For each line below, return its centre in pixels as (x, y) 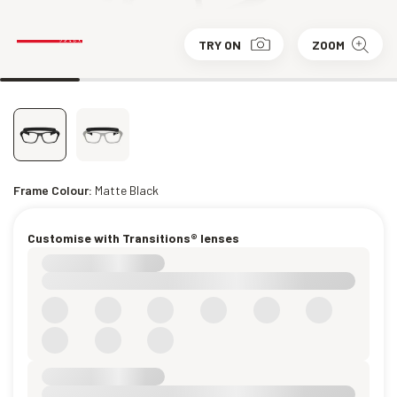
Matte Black (127, 190)
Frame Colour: (54, 190)
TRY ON (220, 44)
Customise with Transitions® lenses (133, 238)
